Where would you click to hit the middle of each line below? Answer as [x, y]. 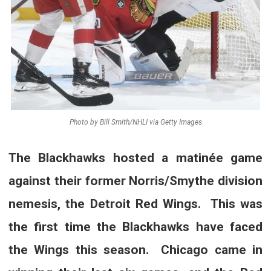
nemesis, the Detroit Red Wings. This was [135, 204]
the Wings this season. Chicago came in [135, 250]
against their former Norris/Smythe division [135, 181]
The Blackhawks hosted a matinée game [135, 158]
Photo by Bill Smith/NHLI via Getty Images [135, 122]
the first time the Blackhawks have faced [135, 227]
